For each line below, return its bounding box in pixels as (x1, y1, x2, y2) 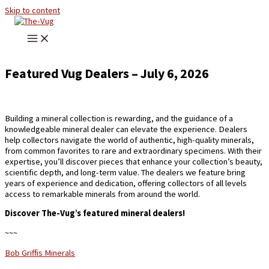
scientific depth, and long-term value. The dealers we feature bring (5, 166, 246, 178)
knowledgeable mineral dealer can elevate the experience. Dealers (5, 123, 247, 134)
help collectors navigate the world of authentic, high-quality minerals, (5, 134, 254, 145)
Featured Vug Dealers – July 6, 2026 (5, 65, 209, 82)
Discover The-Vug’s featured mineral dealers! (5, 208, 187, 219)
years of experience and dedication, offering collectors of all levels (5, 177, 247, 189)
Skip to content (5, 5, 60, 16)
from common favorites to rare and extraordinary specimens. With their (5, 145, 262, 156)
